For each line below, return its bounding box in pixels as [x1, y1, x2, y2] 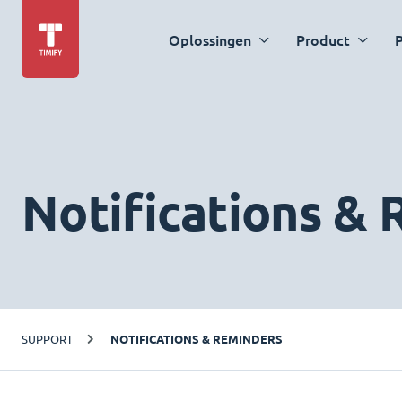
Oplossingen [169, 31, 251, 48]
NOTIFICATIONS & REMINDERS [110, 332, 283, 346]
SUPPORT [22, 332, 73, 345]
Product [296, 31, 350, 48]
